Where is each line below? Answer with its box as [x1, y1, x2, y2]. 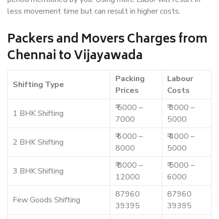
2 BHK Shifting [13, 137, 64, 148]
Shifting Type [13, 79, 64, 90]
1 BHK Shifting [13, 108, 64, 119]
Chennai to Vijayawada [7, 46, 143, 67]
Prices [115, 85, 139, 96]
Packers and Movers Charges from [7, 29, 207, 51]
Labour [167, 73, 193, 85]
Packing [115, 73, 145, 85]
